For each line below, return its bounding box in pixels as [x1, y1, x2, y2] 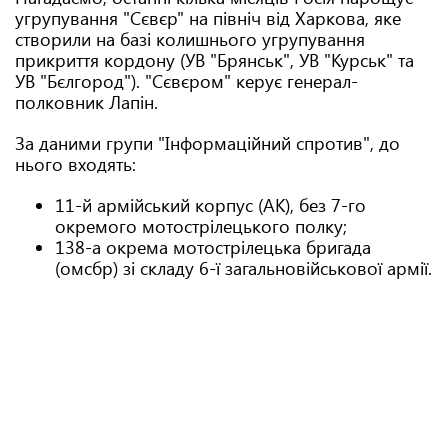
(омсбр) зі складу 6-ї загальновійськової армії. [55, 256, 432, 280]
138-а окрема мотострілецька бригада [55, 235, 371, 259]
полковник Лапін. [15, 90, 163, 114]
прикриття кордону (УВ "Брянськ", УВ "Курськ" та [15, 48, 414, 72]
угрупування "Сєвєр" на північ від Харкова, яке [15, 6, 401, 30]
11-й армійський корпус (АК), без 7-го [55, 193, 366, 217]
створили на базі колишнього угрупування [15, 27, 365, 51]
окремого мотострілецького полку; [55, 214, 347, 238]
